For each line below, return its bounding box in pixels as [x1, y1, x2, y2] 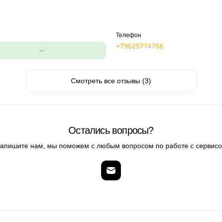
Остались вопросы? [68, 125, 154, 136]
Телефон [116, 32, 141, 39]
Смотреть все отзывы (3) [71, 77, 151, 85]
